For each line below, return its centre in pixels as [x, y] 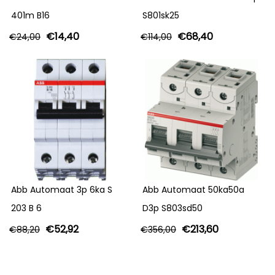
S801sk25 [161, 16]
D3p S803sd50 [172, 208]
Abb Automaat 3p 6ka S [62, 190]
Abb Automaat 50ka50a [193, 190]
